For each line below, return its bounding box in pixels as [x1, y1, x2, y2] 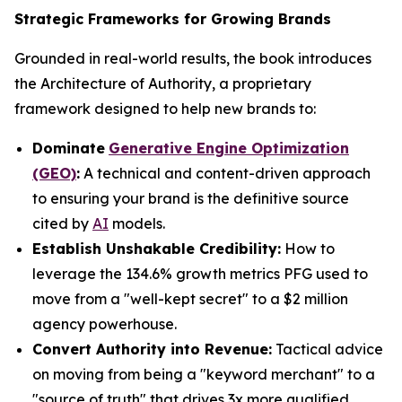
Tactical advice [272, 339, 383, 358]
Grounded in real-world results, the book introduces [14, 48, 371, 67]
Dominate [32, 138, 105, 157]
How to [281, 239, 335, 258]
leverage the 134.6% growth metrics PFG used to [32, 264, 368, 283]
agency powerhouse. [32, 314, 177, 333]
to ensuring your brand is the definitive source [32, 188, 349, 207]
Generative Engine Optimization [109, 138, 349, 157]
